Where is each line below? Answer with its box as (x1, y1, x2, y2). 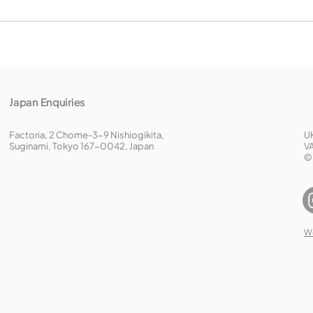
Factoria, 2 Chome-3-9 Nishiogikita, (9, 129, 165, 140)
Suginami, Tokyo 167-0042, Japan (9, 140, 154, 152)
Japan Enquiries (9, 95, 85, 108)
